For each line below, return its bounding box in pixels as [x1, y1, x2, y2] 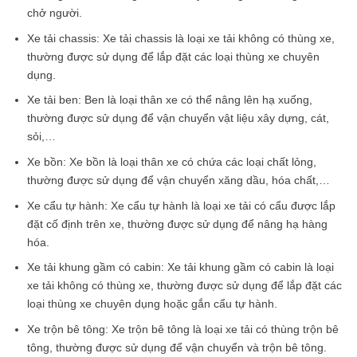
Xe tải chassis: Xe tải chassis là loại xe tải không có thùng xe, [26, 31, 335, 45]
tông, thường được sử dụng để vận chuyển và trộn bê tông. [26, 340, 327, 354]
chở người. [26, 6, 82, 20]
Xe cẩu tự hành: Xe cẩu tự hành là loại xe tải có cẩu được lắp [26, 198, 335, 212]
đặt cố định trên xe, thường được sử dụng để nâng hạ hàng [26, 217, 328, 230]
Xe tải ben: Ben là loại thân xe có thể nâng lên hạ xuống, [26, 93, 312, 107]
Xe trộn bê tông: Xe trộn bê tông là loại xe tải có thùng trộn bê [26, 322, 339, 335]
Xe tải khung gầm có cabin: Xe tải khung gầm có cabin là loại [26, 261, 334, 274]
